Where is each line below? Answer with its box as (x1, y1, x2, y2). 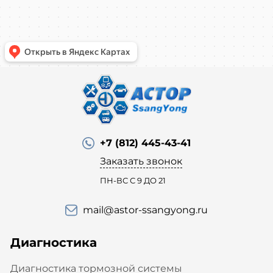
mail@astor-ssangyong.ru (83, 204, 208, 216)
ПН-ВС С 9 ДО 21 (100, 175, 166, 185)
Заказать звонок (100, 155, 182, 167)
